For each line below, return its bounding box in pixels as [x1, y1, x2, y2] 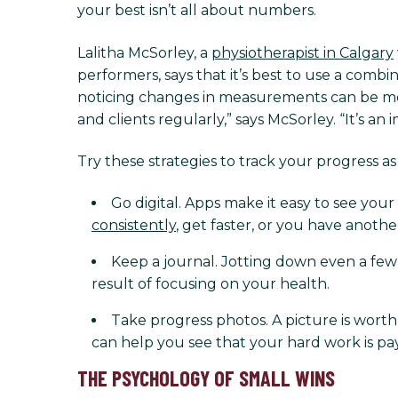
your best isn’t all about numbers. [77, 2, 316, 20]
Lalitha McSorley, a [77, 44, 211, 61]
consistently [92, 217, 176, 235]
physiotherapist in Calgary [211, 44, 394, 61]
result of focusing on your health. [92, 275, 330, 293]
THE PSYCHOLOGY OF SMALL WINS [77, 365, 335, 392]
